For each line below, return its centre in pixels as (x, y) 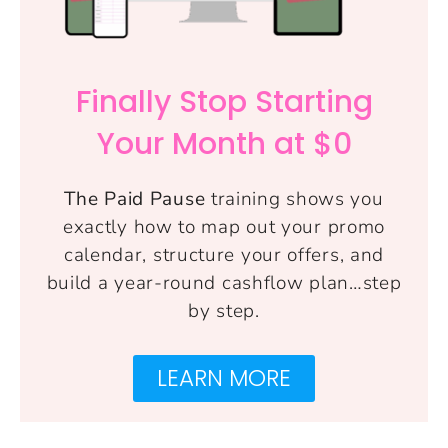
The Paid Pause (135, 198)
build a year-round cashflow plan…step (224, 282)
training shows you (294, 198)
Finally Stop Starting (224, 101)
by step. (224, 310)
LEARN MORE (224, 377)
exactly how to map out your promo (224, 226)
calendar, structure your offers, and (224, 254)
